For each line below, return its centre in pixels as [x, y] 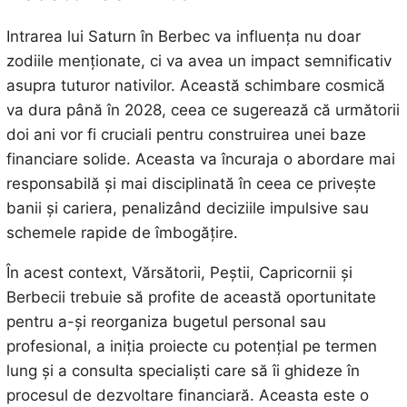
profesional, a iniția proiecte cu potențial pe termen [191, 346]
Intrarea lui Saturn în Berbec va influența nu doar [183, 36]
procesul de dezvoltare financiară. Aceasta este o [187, 395]
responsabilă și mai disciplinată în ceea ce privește [191, 183]
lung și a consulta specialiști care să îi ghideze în [183, 370]
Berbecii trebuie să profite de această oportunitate [191, 297]
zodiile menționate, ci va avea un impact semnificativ [199, 60]
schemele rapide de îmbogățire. [122, 232]
